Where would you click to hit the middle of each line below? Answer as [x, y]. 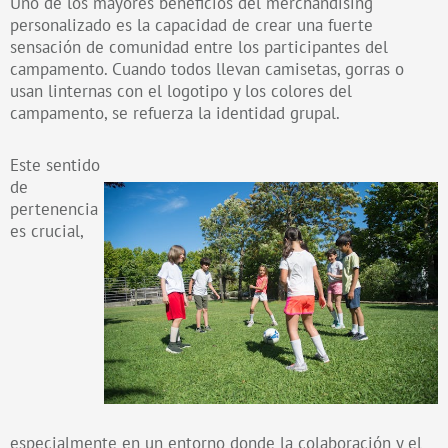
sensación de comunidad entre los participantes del [199, 47]
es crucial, [46, 231]
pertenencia [54, 209]
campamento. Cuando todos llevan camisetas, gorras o [207, 69]
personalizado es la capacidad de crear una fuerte [191, 25]
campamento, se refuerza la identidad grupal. [175, 113]
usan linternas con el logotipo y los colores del [181, 91]
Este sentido [55, 165]
